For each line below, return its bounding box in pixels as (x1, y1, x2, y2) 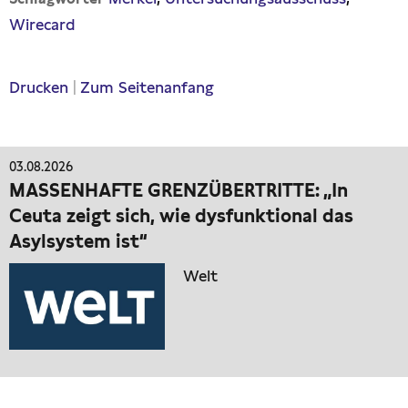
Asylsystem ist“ (9, 230, 148, 253)
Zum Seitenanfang (80, 78, 214, 97)
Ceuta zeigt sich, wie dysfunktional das (9, 205, 353, 228)
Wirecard (9, 15, 76, 35)
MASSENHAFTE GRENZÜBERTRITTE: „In (9, 179, 348, 202)
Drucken (9, 78, 68, 97)
